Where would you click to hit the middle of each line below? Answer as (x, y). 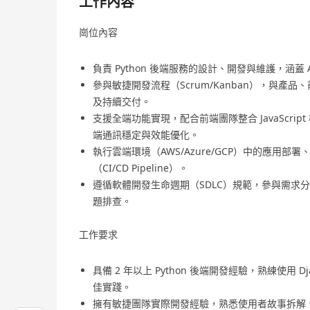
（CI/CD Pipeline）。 (140, 168)
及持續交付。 (122, 101)
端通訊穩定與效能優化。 (146, 135)
